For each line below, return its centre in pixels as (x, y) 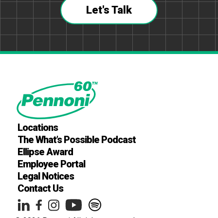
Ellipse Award (45, 152)
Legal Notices (46, 176)
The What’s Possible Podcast (77, 139)
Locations (38, 127)
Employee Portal (51, 164)
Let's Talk (109, 10)
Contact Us (40, 188)
